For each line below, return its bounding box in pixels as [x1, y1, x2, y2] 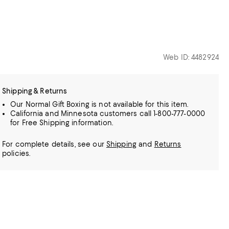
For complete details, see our [2, 140, 106, 148]
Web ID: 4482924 [163, 53, 219, 61]
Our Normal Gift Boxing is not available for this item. [10, 100, 189, 108]
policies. [2, 149, 31, 157]
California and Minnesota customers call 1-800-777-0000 [10, 109, 205, 118]
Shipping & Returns [2, 87, 67, 95]
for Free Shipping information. [10, 119, 113, 127]
